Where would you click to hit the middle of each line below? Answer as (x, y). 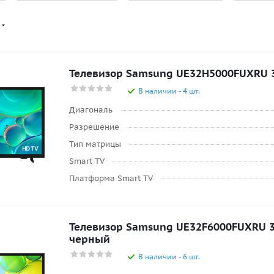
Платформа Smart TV (111, 178)
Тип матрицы (95, 144)
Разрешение (94, 127)
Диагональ (91, 110)
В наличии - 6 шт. (169, 257)
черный (90, 239)
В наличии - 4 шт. (169, 91)
